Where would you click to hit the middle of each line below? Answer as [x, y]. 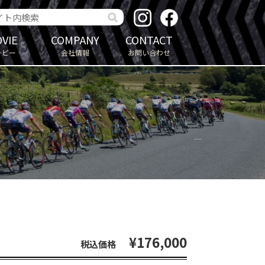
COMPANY [75, 40]
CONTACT [149, 40]
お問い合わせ [149, 53]
